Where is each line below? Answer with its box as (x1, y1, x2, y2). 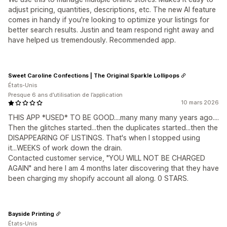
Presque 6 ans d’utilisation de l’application (8, 91, 123, 98)
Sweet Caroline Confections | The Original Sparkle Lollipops (8, 71, 179, 79)
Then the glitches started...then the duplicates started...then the (8, 123, 218, 132)
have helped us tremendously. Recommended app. (8, 35, 176, 44)
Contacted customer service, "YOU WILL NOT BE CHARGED (8, 154, 205, 162)
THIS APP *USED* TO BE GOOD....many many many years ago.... (8, 113, 219, 122)
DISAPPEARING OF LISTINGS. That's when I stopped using (8, 133, 200, 142)
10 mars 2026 (181, 99, 219, 106)
